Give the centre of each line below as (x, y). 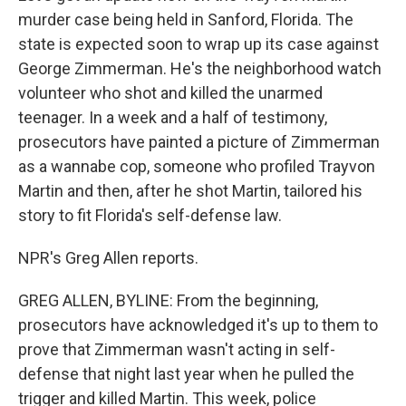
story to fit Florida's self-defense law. (150, 215)
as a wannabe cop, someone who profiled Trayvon (197, 166)
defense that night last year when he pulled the (186, 374)
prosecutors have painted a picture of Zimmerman (199, 142)
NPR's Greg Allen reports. (108, 258)
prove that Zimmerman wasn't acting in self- (177, 349)
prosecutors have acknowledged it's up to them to (198, 325)
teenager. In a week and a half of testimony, (173, 117)
